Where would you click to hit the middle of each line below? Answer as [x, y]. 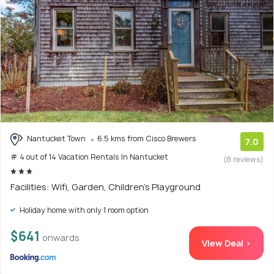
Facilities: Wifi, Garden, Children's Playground [106, 187]
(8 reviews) [244, 159]
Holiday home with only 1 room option [83, 210]
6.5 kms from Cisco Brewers [147, 138]
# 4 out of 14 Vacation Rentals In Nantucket [89, 157]
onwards [61, 237]
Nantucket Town [56, 138]
